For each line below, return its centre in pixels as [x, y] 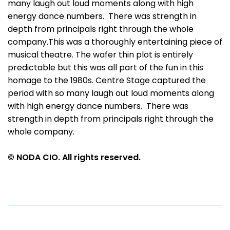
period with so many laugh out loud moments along [111, 93]
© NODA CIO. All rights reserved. [74, 157]
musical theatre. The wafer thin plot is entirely [100, 55]
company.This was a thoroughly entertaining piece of [115, 42]
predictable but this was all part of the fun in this [106, 68]
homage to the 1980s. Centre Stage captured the [107, 80]
